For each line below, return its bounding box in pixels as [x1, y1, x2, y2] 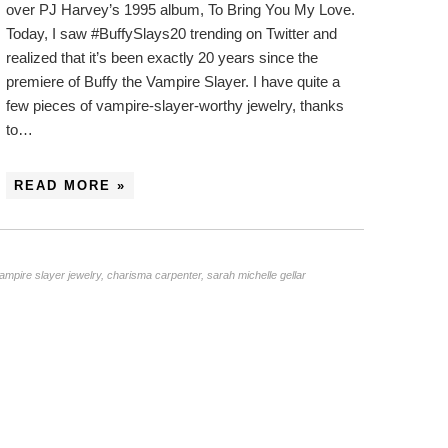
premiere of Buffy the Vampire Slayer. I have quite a [6, 73, 340, 90]
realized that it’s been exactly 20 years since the [6, 49, 318, 66]
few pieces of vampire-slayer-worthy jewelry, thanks [6, 97, 344, 114]
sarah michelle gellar [207, 269, 306, 281]
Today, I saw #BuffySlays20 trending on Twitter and [6, 25, 337, 42]
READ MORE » [14, 178, 126, 193]
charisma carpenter [107, 269, 201, 281]
